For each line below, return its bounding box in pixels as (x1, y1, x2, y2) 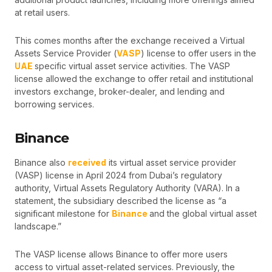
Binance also (15, 157, 68, 168)
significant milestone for (15, 208, 112, 219)
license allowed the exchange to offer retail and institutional (15, 73, 253, 84)
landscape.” (15, 221, 61, 232)
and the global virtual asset (149, 208, 257, 219)
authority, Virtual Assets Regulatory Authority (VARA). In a (15, 183, 240, 194)
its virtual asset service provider (106, 157, 236, 168)
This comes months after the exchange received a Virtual (15, 35, 245, 46)
